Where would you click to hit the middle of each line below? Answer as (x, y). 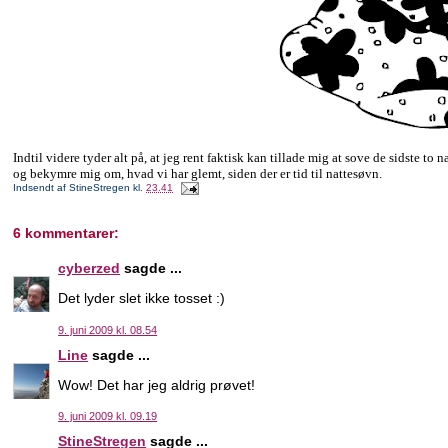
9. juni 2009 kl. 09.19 (108, 416)
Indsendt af (41, 188)
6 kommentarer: (66, 233)
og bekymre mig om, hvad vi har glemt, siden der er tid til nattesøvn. (198, 173)
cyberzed (89, 268)
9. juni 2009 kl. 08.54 (108, 329)
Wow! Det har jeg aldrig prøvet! (157, 384)
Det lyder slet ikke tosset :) (142, 298)
